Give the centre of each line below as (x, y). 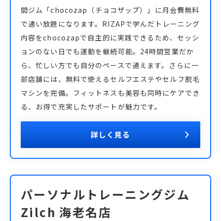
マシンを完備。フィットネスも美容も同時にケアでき (110, 93)
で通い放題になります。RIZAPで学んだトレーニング (110, 24)
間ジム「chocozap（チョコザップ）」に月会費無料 (110, 10)
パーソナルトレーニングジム (106, 194)
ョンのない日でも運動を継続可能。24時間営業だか (107, 51)
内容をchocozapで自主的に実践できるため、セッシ (110, 37)
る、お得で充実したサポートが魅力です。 (92, 107)
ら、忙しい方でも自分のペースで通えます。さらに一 (110, 65)
